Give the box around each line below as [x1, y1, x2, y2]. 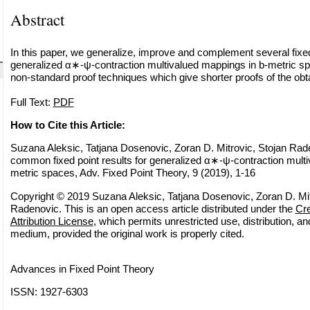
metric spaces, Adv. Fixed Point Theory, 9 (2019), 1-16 [10, 167, 255, 179]
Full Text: [10, 95, 53, 108]
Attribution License [10, 215, 93, 227]
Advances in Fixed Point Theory [10, 262, 154, 275]
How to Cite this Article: [10, 118, 125, 131]
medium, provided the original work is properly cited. [10, 227, 244, 239]
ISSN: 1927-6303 [10, 286, 88, 298]
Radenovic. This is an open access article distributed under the [10, 202, 295, 215]
